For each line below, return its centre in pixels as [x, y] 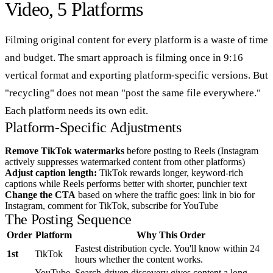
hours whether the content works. [139, 259]
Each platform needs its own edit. [76, 110]
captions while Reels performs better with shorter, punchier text [126, 183]
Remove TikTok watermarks [65, 151]
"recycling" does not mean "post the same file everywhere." [133, 93]
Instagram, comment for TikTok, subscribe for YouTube [112, 205]
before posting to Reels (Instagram [191, 151]
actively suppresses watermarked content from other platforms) [125, 161]
